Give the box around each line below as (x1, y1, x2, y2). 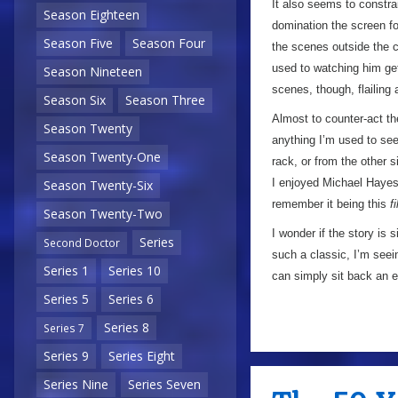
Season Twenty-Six (44, 177, 153, 195)
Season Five (44, 35, 113, 52)
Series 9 (44, 347, 89, 365)
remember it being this (272, 197, 390, 211)
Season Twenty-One (44, 148, 161, 166)
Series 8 (104, 319, 149, 337)
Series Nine (44, 376, 108, 394)
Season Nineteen (44, 63, 142, 81)
